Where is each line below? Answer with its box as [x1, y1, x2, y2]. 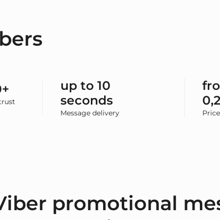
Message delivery [60, 109, 120, 118]
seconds [60, 93, 113, 108]
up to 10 [60, 78, 111, 93]
